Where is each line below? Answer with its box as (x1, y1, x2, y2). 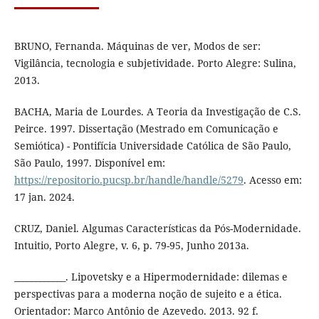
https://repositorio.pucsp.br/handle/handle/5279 (14, 173, 244, 187)
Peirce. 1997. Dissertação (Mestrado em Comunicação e (14, 122, 278, 136)
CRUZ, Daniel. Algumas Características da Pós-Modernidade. (14, 221, 301, 236)
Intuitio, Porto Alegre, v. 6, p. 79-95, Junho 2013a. (14, 239, 249, 253)
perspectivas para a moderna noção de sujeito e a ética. (14, 287, 282, 301)
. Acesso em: (243, 173, 302, 187)
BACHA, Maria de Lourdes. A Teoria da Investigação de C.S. (14, 105, 301, 119)
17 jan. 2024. (14, 190, 75, 204)
